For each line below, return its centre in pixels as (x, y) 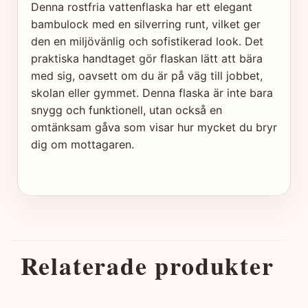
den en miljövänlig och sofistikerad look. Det (147, 42)
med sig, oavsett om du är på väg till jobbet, (147, 76)
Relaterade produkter (147, 266)
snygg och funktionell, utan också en (126, 110)
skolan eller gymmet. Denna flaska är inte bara (152, 93)
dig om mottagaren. (82, 145)
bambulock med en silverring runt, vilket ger (146, 24)
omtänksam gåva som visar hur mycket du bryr (154, 128)
